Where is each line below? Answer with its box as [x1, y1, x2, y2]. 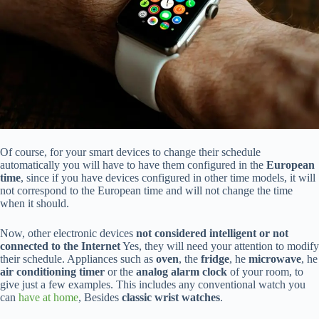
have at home [19, 291, 78, 304]
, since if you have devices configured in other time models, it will [21, 172, 315, 184]
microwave [249, 253, 301, 266]
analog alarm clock [136, 266, 227, 278]
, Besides [78, 291, 122, 304]
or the [105, 266, 136, 278]
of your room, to [227, 266, 303, 278]
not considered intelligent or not [136, 227, 288, 240]
